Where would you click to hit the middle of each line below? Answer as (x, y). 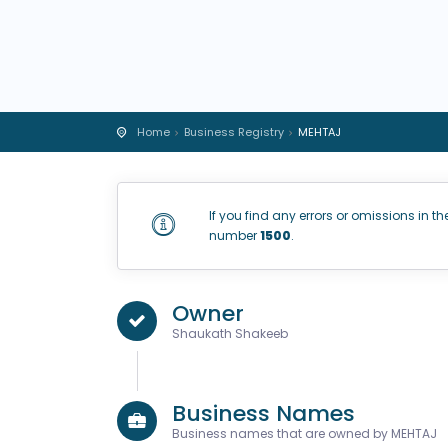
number (234, 235)
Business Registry (234, 132)
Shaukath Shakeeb (230, 333)
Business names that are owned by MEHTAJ (304, 433)
